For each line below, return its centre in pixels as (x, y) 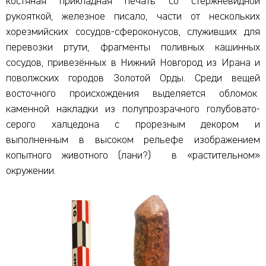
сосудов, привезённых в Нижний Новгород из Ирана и (133, 63)
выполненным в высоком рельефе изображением (133, 140)
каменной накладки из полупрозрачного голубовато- (133, 110)
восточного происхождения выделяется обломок (133, 94)
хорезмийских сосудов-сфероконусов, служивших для (133, 32)
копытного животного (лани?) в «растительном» (133, 156)
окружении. (31, 171)
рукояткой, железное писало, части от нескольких (133, 17)
